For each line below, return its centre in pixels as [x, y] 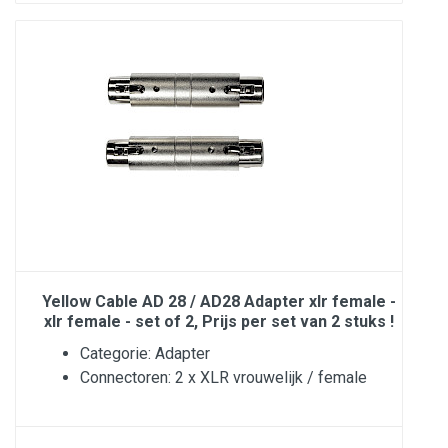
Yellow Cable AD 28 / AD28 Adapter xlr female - [219, 301]
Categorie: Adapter [145, 353]
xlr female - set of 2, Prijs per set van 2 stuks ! [219, 321]
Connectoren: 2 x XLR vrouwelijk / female [223, 377]
